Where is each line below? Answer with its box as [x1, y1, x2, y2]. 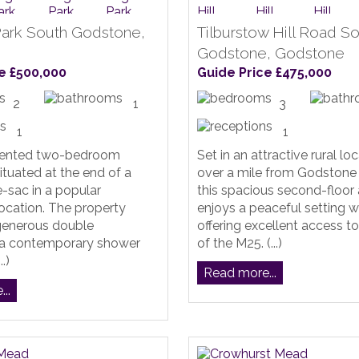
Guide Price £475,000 [196, 65, 332, 81]
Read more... [203, 265, 276, 281]
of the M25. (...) [196, 236, 282, 252]
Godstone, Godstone [196, 44, 345, 63]
